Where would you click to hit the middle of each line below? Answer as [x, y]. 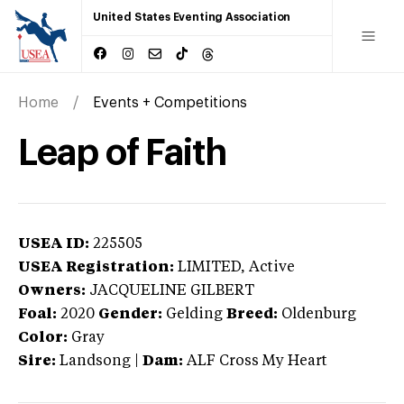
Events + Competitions [170, 102]
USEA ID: [54, 244]
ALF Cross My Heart [257, 361]
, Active [268, 267]
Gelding [194, 314]
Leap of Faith [122, 153]
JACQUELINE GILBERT [172, 291]
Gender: [130, 314]
